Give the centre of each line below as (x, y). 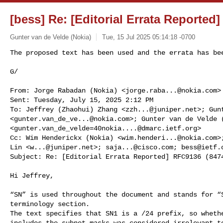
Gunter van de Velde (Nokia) (51, 37)
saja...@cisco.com (139, 147)
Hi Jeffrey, (32, 175)
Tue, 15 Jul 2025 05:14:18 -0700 (148, 37)
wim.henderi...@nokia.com (169, 138)
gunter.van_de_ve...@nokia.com (72, 119)
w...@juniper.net (62, 147)
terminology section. (50, 204)
